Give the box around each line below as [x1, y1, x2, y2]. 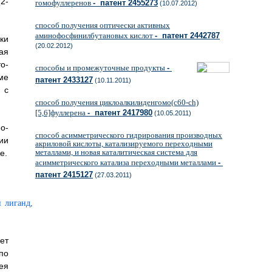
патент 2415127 [35, 170, 93, 179]
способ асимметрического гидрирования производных [35, 131, 222, 140]
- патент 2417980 [87, 108, 152, 117]
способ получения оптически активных [35, 21, 170, 30]
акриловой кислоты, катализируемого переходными [35, 139, 212, 148]
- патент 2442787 [155, 31, 220, 40]
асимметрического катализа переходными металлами [35, 158, 218, 167]
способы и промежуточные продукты [35, 63, 167, 72]
